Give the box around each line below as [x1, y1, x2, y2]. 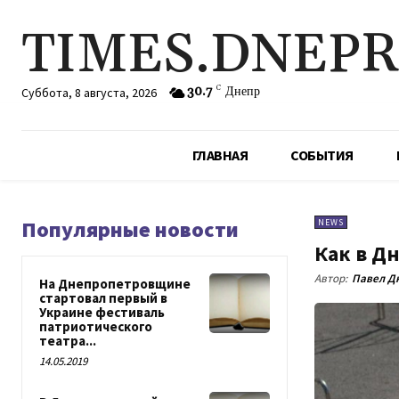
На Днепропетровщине [39, 275, 191, 292]
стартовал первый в [39, 289, 167, 306]
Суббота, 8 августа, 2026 [21, 84, 157, 101]
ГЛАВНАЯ [191, 146, 248, 164]
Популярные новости [21, 216, 239, 243]
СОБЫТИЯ [290, 146, 354, 164]
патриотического [39, 318, 152, 335]
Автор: [313, 271, 347, 287]
